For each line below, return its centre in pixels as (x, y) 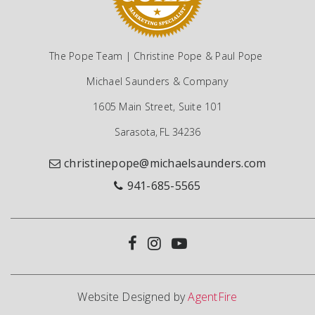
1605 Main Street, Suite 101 (157, 107)
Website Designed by (133, 297)
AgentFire (213, 297)
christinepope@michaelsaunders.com (165, 163)
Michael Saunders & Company (157, 82)
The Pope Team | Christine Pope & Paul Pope (157, 56)
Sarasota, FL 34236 (157, 132)
